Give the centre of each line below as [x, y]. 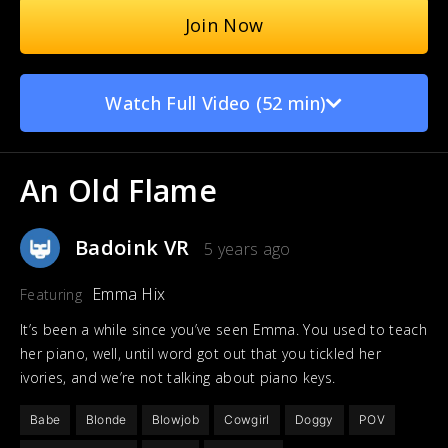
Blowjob [175, 419]
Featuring [51, 294]
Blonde [106, 419]
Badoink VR [132, 247]
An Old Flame [118, 190]
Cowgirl [247, 419]
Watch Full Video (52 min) [216, 103]
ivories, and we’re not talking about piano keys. [178, 377]
